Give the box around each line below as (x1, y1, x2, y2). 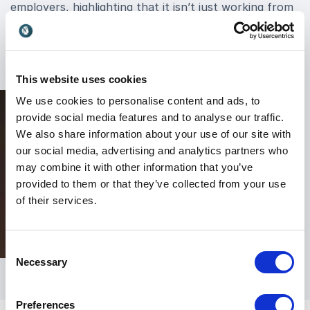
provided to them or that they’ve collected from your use (16, 178, 286, 190)
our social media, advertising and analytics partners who (16, 145, 288, 156)
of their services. (16, 194, 97, 206)
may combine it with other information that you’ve (16, 161, 253, 173)
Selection (5, 259, 47, 271)
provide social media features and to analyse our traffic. (16, 111, 284, 123)
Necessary (16, 256, 67, 268)
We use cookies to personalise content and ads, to (16, 95, 260, 107)
